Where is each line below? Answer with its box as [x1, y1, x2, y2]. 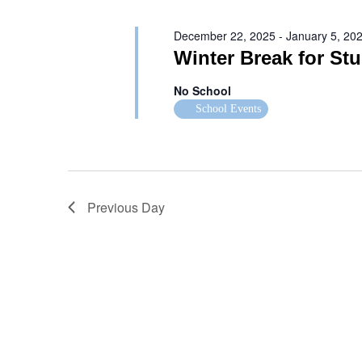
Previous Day [87, 198, 165, 217]
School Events [195, 103, 261, 115]
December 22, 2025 [173, 27, 276, 44]
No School [173, 82, 231, 99]
